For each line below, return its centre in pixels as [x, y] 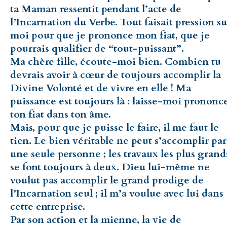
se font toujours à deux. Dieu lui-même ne [110, 167]
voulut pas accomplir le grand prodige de [107, 180]
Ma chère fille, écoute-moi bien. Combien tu [116, 61]
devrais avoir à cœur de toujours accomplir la [116, 74]
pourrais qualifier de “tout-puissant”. [97, 48]
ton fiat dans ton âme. [61, 114]
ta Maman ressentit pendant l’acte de [96, 9]
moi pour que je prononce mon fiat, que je [110, 35]
